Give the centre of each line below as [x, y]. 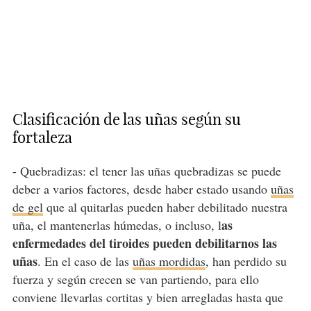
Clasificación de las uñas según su [126, 120]
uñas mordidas [169, 261]
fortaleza [42, 138]
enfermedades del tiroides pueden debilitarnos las [144, 243]
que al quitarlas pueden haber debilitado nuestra [165, 207]
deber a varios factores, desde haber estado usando [141, 189]
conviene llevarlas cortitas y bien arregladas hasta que [148, 297]
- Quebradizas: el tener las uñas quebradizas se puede [146, 171]
